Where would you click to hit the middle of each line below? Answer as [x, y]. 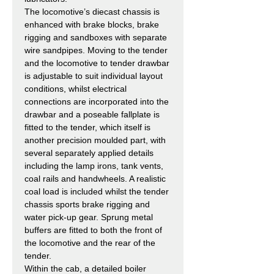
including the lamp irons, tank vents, [94, 165]
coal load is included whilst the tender [97, 191]
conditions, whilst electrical [76, 88]
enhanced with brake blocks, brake [92, 24]
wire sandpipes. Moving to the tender [96, 50]
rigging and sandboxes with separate [96, 37]
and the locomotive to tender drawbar [97, 63]
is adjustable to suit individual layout [94, 76]
